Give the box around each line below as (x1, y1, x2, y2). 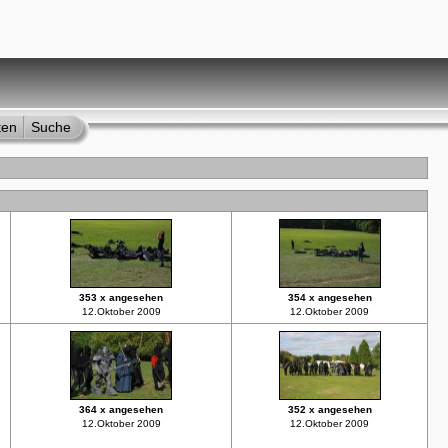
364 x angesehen (79, 404, 163, 415)
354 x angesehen (287, 292, 372, 303)
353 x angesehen (79, 292, 163, 303)
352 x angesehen (287, 404, 372, 415)
